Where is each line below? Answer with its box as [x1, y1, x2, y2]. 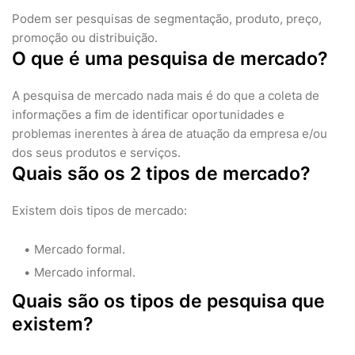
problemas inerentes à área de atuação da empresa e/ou [12, 126, 327, 142]
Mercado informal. [34, 265, 136, 281]
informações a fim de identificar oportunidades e [12, 107, 284, 123]
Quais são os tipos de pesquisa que [12, 290, 325, 313]
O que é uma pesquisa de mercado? [12, 48, 328, 71]
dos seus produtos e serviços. [12, 145, 181, 161]
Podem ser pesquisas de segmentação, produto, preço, [12, 11, 322, 27]
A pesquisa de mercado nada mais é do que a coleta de [12, 88, 319, 104]
